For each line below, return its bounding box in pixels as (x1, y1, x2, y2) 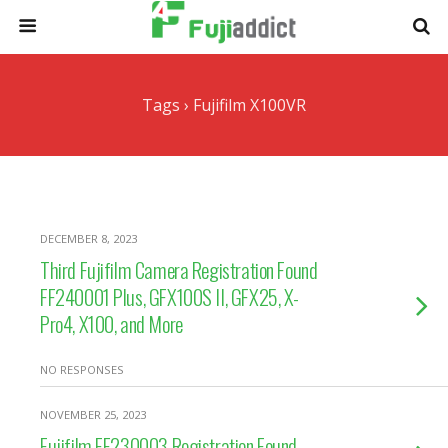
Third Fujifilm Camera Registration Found (40, 254, 318, 285)
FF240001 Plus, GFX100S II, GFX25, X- (40, 281, 300, 312)
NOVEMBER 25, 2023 (40, 407, 146, 422)
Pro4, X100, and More (40, 308, 183, 339)
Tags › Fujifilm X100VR (142, 94, 306, 116)
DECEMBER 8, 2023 (40, 231, 137, 246)
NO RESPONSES (40, 362, 124, 377)
